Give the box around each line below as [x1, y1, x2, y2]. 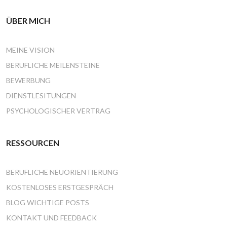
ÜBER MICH [6, 16, 50, 26]
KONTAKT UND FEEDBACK [6, 213, 97, 222]
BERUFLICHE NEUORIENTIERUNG [6, 168, 118, 177]
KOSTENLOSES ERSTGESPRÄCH [6, 183, 113, 192]
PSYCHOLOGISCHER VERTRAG [6, 106, 110, 116]
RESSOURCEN [6, 138, 59, 148]
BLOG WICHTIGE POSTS [6, 198, 89, 207]
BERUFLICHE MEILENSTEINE [6, 61, 100, 70]
